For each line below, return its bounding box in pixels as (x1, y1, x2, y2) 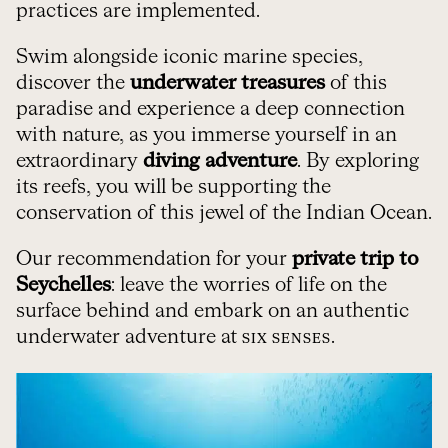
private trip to (292, 248, 419, 269)
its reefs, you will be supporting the (16, 176, 331, 197)
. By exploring (297, 150, 419, 171)
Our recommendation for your (16, 248, 292, 269)
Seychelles (16, 274, 111, 295)
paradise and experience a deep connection (16, 98, 405, 119)
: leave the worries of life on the (111, 274, 387, 295)
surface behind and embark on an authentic (16, 300, 409, 321)
